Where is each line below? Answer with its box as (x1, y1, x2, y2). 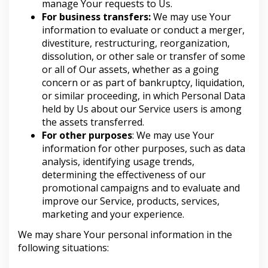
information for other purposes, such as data (42, 142, 245, 155)
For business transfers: (42, 10, 151, 23)
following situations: (18, 240, 109, 254)
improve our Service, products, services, (42, 194, 220, 208)
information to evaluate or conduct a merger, (42, 23, 245, 36)
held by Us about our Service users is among (42, 102, 242, 115)
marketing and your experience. (42, 208, 184, 221)
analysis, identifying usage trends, (42, 155, 194, 168)
